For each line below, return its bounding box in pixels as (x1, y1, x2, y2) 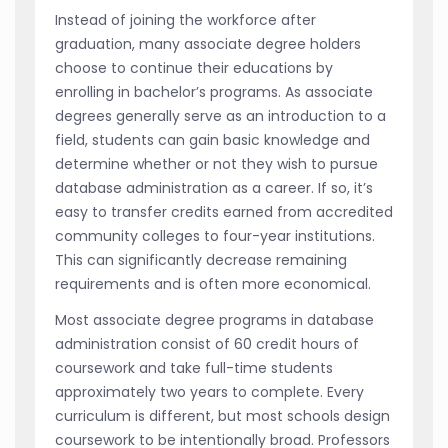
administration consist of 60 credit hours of (55, 333, 359, 354)
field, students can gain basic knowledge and (55, 129, 370, 150)
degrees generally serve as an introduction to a (55, 105, 386, 126)
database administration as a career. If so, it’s (55, 177, 373, 198)
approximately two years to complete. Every (55, 381, 364, 402)
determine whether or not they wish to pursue (55, 153, 378, 174)
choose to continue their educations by (55, 57, 333, 78)
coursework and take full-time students (55, 357, 333, 378)
